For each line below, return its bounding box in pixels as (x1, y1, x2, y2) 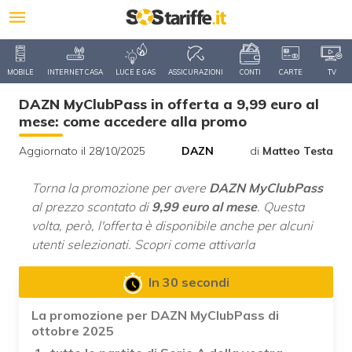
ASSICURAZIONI (168, 68, 223, 76)
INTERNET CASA (47, 68, 103, 76)
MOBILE (7, 68, 34, 76)
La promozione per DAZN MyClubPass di (31, 307, 279, 323)
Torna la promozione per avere (31, 180, 209, 196)
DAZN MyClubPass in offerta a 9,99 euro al (19, 95, 319, 113)
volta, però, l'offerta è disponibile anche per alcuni (31, 218, 313, 233)
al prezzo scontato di (31, 199, 152, 214)
